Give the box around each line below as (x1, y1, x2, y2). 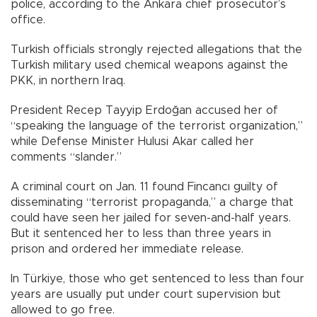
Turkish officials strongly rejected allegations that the (11, 43, 302, 55)
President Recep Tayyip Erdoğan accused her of (11, 104, 278, 116)
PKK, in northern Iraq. (11, 74, 125, 86)
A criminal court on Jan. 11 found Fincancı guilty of (11, 180, 278, 192)
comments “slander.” (11, 151, 122, 163)
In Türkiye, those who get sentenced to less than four (11, 272, 304, 284)
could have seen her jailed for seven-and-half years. (11, 212, 291, 224)
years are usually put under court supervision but (11, 288, 281, 300)
